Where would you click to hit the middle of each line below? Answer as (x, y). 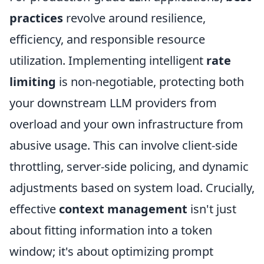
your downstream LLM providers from (113, 103)
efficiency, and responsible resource (107, 39)
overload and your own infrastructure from (126, 124)
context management (123, 209)
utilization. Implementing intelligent (108, 61)
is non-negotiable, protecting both (150, 82)
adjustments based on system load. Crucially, (132, 188)
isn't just (212, 209)
